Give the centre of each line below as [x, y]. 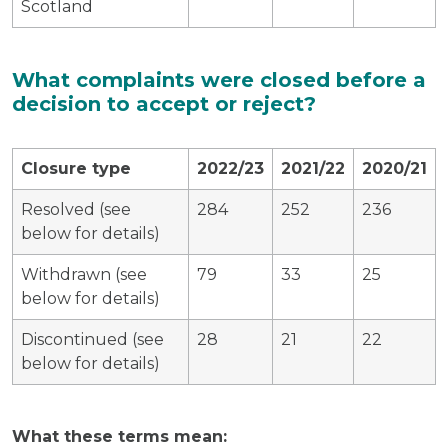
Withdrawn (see [84, 274]
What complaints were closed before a [219, 79]
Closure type [76, 168]
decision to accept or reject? [164, 103]
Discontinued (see [92, 339]
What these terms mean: [119, 436]
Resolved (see [76, 209]
